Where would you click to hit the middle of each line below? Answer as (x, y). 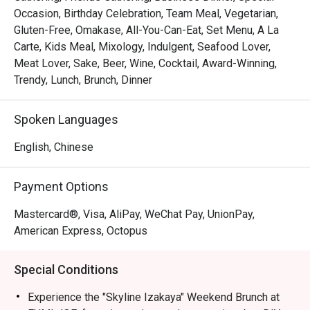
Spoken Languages (66, 119)
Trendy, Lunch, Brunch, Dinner (83, 80)
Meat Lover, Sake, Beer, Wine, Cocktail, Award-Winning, (145, 63)
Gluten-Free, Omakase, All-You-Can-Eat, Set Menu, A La (146, 30)
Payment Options (61, 186)
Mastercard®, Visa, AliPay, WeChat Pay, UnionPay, (134, 214)
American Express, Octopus (81, 231)
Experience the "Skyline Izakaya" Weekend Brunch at (154, 297)
